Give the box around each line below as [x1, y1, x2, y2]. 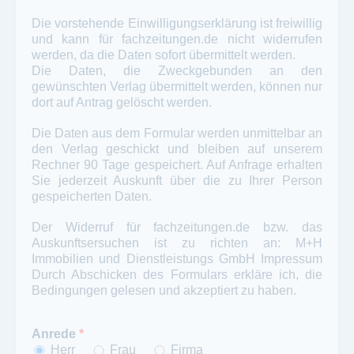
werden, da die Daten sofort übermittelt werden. [32, 47, 296, 62]
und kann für [32, 32, 122, 46]
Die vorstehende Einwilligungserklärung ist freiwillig [32, 16, 322, 30]
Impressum [261, 251, 322, 265]
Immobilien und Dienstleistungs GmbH [32, 251, 261, 265]
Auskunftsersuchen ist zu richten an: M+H [32, 235, 322, 250]
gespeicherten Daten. [32, 189, 152, 203]
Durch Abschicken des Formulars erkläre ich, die [32, 267, 322, 281]
